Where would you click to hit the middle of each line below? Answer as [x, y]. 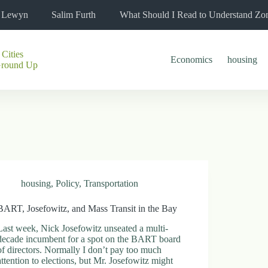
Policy [68, 183]
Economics [192, 60]
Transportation [111, 183]
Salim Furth [74, 15]
